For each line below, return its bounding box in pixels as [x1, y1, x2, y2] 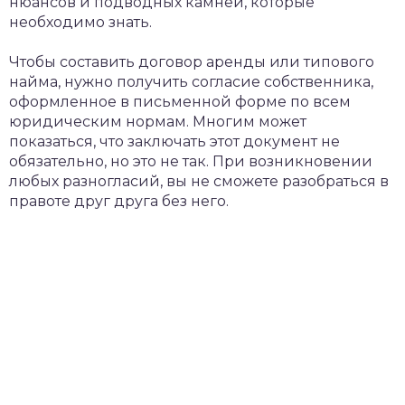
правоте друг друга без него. [9, 193, 229, 210]
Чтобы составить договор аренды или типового [9, 53, 374, 71]
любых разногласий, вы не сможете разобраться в [9, 173, 389, 190]
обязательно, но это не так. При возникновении [9, 153, 372, 170]
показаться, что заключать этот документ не [9, 133, 340, 150]
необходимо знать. [9, 14, 152, 31]
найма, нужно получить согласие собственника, [9, 73, 373, 90]
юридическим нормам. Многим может [9, 113, 306, 130]
